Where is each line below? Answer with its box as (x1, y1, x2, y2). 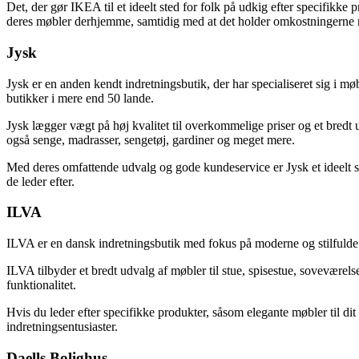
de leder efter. (6, 174, 75, 188)
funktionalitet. (6, 278, 76, 292)
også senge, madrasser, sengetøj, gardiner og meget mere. (6, 132, 295, 147)
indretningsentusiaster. (6, 320, 118, 334)
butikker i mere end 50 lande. (6, 91, 154, 105)
